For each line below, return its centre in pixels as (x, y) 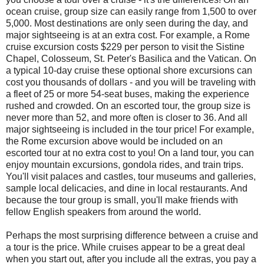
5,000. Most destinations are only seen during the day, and (127, 23)
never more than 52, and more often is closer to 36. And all (127, 117)
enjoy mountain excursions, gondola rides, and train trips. (125, 164)
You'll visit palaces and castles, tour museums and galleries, (131, 176)
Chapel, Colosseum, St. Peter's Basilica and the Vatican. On (131, 58)
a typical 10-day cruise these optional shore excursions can (129, 70)
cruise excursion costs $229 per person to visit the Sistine (125, 47)
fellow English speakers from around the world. (103, 212)
